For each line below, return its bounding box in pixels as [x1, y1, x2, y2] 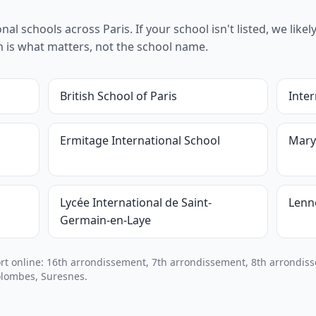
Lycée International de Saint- [60, 195, 212, 210]
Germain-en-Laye [60, 212, 151, 228]
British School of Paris [60, 88, 177, 104]
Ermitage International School [60, 133, 220, 148]
